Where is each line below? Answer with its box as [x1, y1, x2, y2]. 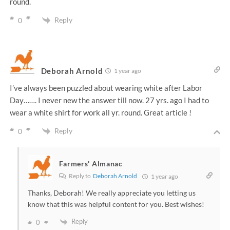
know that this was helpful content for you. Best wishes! [27, 200, 204, 209]
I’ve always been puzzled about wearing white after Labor [9, 83, 202, 92]
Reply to [67, 172, 93, 180]
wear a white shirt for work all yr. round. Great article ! [9, 108, 191, 117]
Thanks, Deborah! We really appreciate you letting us [27, 188, 196, 198]
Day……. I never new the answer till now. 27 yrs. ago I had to [9, 95, 209, 105]
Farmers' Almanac [59, 159, 123, 168]
